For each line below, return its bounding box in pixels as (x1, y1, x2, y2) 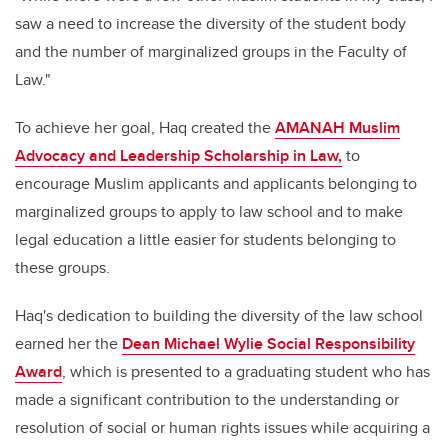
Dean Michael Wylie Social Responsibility (122, 332, 415, 356)
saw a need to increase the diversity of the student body (15, 12, 406, 36)
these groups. (15, 256, 114, 280)
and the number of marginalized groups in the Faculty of (15, 40, 407, 64)
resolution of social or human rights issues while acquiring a (15, 416, 430, 440)
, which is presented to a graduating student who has (62, 360, 430, 384)
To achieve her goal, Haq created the (15, 116, 275, 140)
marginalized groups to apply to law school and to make (15, 200, 403, 224)
